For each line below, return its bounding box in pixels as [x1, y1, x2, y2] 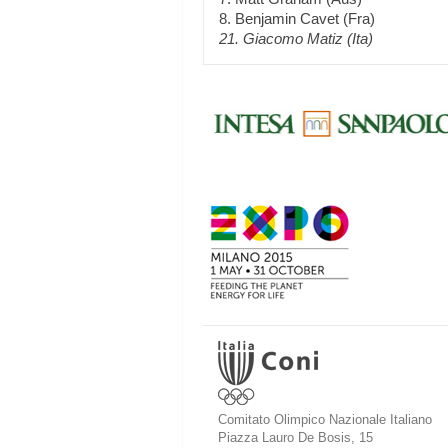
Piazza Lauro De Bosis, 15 [218, 430, 373, 445]
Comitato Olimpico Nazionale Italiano [218, 412, 432, 427]
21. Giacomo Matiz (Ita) [219, 30, 373, 47]
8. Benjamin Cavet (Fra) [219, 10, 375, 27]
